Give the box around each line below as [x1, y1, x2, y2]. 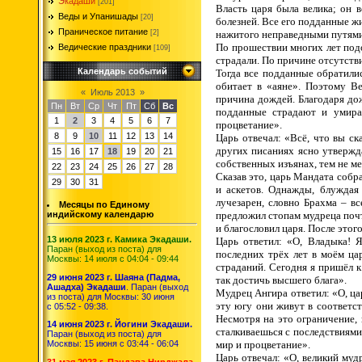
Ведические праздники [58, 42, 151, 52]
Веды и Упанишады [58, 11, 138, 21]
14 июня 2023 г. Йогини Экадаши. [47, 319, 192, 330]
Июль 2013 [90, 87, 135, 97]
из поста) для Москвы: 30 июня [47, 291, 175, 301]
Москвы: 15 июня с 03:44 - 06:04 [47, 339, 179, 349]
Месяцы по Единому [58, 200, 149, 209]
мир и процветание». [216, 338, 313, 351]
